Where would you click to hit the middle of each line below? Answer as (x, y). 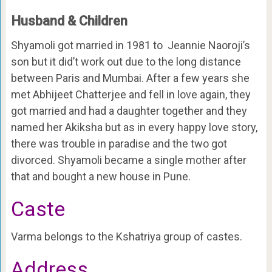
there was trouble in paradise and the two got (119, 144)
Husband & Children (69, 21)
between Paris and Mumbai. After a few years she (130, 78)
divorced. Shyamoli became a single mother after (128, 160)
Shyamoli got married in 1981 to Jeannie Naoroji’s (130, 46)
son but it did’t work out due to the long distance (126, 62)
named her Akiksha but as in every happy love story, (134, 127)
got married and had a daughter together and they (129, 111)
